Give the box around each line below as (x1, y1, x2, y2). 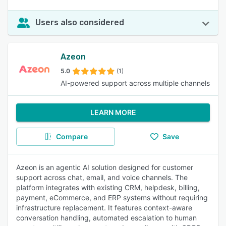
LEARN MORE (90, 108, 136, 117)
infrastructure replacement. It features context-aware (16, 203, 192, 212)
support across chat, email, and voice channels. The (16, 173, 188, 182)
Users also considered (35, 18, 124, 27)
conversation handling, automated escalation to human (16, 213, 197, 222)
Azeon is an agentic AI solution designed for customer (16, 163, 193, 172)
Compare (55, 132, 88, 141)
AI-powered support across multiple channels (61, 79, 210, 87)
